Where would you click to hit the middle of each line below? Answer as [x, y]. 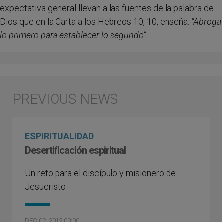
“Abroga [206, 22]
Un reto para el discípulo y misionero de [100, 173]
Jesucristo [45, 187]
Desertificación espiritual [75, 150]
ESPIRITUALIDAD [59, 136]
